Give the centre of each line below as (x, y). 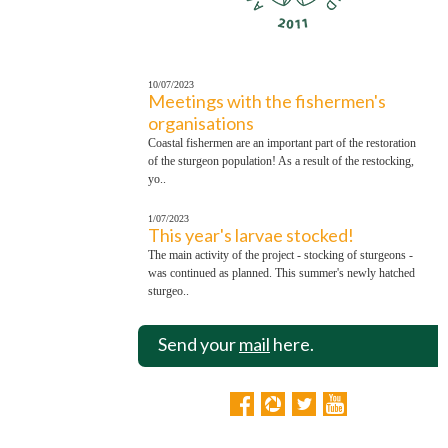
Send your (198, 344)
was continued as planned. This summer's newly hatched (281, 273)
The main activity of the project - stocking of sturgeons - (280, 255)
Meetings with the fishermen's (267, 101)
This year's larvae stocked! (251, 235)
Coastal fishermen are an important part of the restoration (282, 143)
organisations (201, 123)
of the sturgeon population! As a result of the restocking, (281, 161)
